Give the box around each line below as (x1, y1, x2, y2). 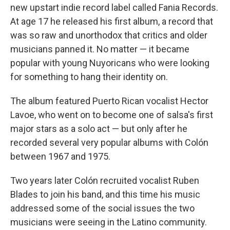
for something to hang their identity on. (10, 71, 168, 82)
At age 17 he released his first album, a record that (10, 16, 213, 27)
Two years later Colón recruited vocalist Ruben (10, 175, 199, 186)
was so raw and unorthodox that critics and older (10, 30, 207, 41)
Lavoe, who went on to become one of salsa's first (10, 109, 213, 120)
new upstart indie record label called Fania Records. (10, 2, 218, 13)
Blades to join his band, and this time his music (10, 189, 200, 200)
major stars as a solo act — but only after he (10, 123, 187, 134)
